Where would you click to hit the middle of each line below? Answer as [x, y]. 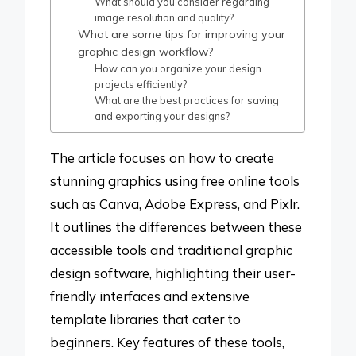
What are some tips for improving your [182, 35]
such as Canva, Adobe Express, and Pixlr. [175, 203]
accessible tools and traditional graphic [172, 250]
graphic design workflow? [146, 52]
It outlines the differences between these [176, 226]
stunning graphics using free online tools [175, 180]
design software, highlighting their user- [173, 273]
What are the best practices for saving [187, 101]
